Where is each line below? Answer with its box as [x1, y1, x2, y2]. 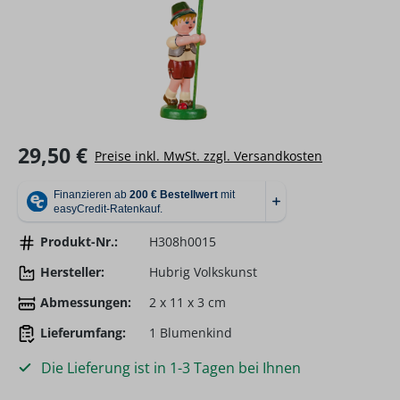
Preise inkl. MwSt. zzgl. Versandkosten [95, 146, 322, 164]
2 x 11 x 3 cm [149, 294, 227, 311]
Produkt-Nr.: [39, 233, 118, 250]
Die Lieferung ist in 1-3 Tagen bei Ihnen [37, 358, 301, 378]
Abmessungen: [39, 294, 131, 311]
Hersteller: [39, 263, 104, 280]
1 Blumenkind [149, 324, 233, 341]
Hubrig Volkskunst [149, 263, 258, 280]
